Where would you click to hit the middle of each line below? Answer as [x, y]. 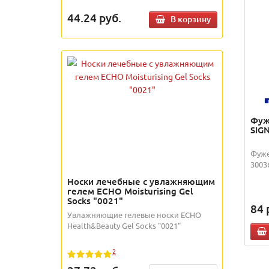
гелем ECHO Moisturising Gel [130, 191]
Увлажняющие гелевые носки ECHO [134, 215]
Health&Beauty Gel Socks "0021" [124, 225]
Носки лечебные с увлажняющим [141, 181]
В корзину [191, 19]
